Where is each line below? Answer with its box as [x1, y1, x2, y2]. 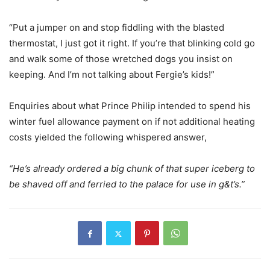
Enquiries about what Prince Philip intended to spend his [9, 100, 251, 111]
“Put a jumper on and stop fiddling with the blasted [9, 22, 224, 33]
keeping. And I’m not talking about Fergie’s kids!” [9, 69, 215, 80]
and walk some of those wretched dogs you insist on [9, 53, 233, 64]
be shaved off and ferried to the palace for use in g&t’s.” [9, 178, 245, 190]
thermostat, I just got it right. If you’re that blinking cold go [9, 37, 255, 49]
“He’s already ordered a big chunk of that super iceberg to [9, 163, 255, 174]
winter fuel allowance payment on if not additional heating [9, 116, 255, 127]
